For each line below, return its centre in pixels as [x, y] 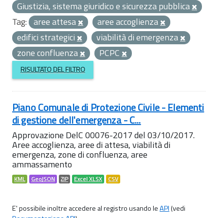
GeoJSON [43, 179]
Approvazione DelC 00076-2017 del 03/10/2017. [103, 135]
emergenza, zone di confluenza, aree [80, 154]
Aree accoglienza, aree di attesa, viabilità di [91, 145]
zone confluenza [48, 53]
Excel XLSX [88, 179]
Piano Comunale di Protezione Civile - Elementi [108, 107]
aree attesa [56, 22]
